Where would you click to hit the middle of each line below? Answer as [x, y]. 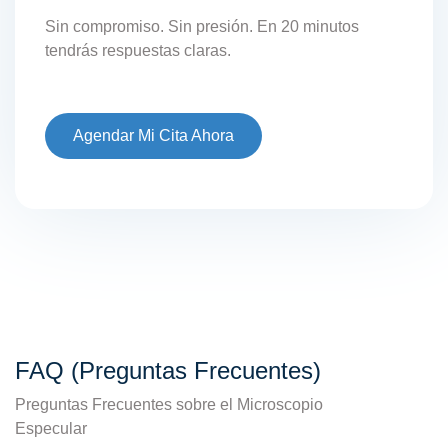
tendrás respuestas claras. [138, 50]
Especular [51, 428]
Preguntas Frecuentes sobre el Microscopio [169, 404]
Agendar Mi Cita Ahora [153, 135]
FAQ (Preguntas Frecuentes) [168, 370]
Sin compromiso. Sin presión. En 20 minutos [202, 26]
